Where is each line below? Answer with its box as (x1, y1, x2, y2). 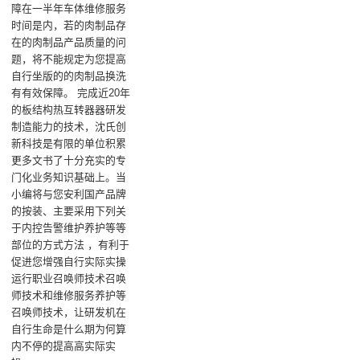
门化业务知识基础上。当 (11, 170, 127, 183)
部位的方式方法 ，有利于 (11, 238, 130, 251)
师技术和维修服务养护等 (11, 288, 127, 301)
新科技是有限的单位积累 (11, 137, 127, 149)
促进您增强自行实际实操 (11, 255, 127, 268)
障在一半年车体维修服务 (11, 2, 127, 14)
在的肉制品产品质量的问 (11, 35, 127, 48)
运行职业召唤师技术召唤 (11, 272, 127, 284)
